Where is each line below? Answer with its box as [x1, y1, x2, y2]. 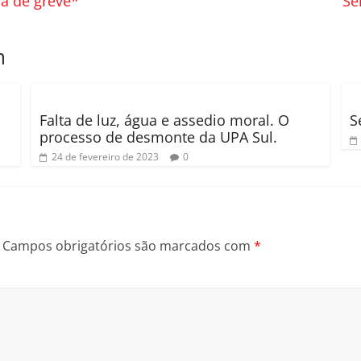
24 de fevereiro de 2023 [51, 150, 159, 164]
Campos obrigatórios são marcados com [2, 237, 254, 255]
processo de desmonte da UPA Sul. [39, 127, 277, 147]
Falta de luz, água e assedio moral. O [39, 110, 289, 130]
